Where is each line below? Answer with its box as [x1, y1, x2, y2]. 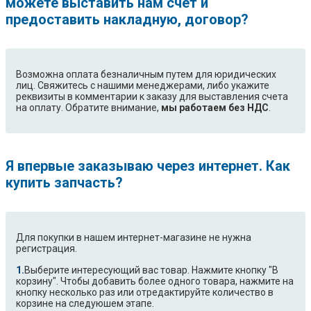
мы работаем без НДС [161, 102, 269, 114]
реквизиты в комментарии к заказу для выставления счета [16, 91, 288, 103]
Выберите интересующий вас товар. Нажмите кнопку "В [24, 264, 278, 276]
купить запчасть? [6, 174, 123, 192]
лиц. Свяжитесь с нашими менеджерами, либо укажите [16, 80, 269, 92]
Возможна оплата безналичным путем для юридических [16, 69, 276, 81]
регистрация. [16, 243, 77, 255]
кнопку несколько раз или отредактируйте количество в [16, 287, 274, 299]
